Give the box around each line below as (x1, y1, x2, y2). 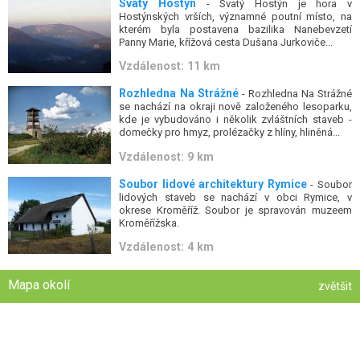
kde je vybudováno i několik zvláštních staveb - (119, 113, 352, 126)
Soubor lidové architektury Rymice (119, 177, 307, 190)
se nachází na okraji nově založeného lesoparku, (119, 100, 352, 113)
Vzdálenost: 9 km (119, 149, 215, 163)
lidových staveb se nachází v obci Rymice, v (119, 190, 352, 203)
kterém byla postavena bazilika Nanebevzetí (119, 23, 352, 36)
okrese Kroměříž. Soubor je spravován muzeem (119, 203, 352, 216)
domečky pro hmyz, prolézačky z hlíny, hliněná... (119, 126, 341, 139)
